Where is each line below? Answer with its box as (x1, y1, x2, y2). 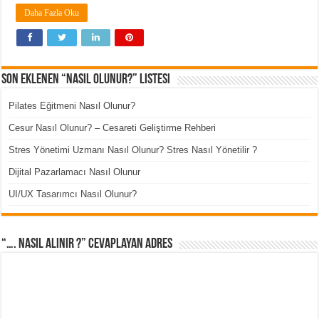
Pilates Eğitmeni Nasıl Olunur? (9, 100, 136, 111)
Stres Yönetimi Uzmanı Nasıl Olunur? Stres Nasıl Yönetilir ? (9, 145, 258, 155)
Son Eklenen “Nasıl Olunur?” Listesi (1, 73, 171, 87)
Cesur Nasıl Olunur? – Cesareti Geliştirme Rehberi (9, 122, 216, 133)
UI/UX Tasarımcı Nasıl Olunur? (9, 189, 137, 199)
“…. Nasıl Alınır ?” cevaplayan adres (1, 237, 173, 251)
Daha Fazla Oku (24, 8, 80, 18)
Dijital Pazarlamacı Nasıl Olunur (9, 167, 141, 177)
